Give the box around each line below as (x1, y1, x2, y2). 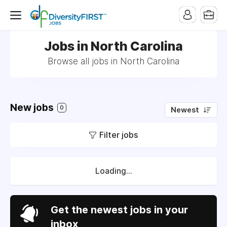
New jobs (10, 102, 56, 113)
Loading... (95, 166, 132, 176)
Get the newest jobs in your (51, 204, 188, 216)
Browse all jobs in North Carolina (48, 56, 179, 66)
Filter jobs (99, 130, 138, 140)
